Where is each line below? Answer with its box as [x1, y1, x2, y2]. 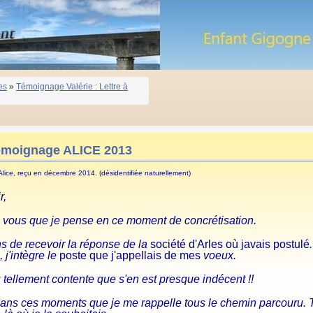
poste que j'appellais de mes [56, 249, 201, 261]
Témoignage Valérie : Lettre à [15, 81, 128, 92]
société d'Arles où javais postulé [150, 238, 310, 250]
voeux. [200, 249, 236, 261]
